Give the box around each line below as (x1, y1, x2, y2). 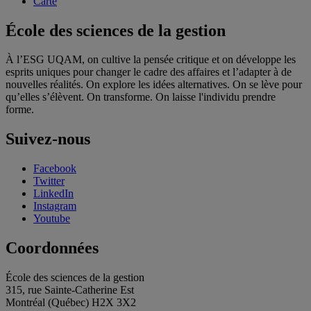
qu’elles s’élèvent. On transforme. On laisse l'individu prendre (6, 91, 276, 103)
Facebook (33, 162, 76, 175)
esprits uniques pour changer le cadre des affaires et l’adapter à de (6, 66, 292, 78)
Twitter (33, 175, 65, 187)
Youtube (33, 212, 70, 225)
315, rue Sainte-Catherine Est (6, 284, 134, 296)
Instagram (33, 200, 76, 212)
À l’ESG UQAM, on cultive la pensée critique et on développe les (6, 53, 296, 66)
